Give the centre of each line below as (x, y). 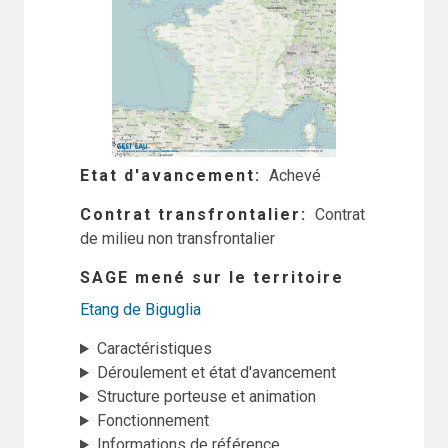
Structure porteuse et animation (206, 397)
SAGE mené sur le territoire (212, 278)
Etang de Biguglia (140, 310)
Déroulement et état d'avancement (216, 373)
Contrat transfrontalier (190, 215)
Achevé (295, 176)
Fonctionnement (152, 421)
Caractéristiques (154, 349)
